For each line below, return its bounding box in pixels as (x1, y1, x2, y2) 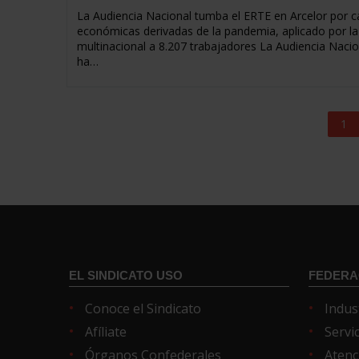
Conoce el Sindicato (85, 299, 202, 317)
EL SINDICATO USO (69, 268, 184, 282)
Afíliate (85, 322, 127, 341)
